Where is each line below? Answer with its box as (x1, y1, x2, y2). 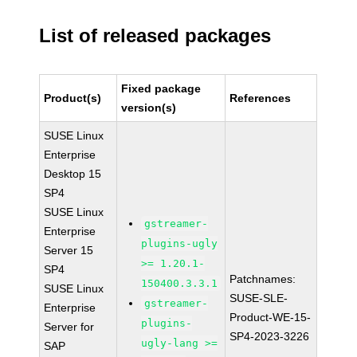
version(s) (121, 101, 177, 114)
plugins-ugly (141, 237, 218, 249)
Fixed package (121, 82, 202, 95)
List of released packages (39, 25, 272, 46)
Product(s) (44, 92, 102, 104)
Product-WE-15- (229, 311, 312, 324)
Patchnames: (229, 273, 296, 285)
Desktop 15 (44, 167, 102, 180)
